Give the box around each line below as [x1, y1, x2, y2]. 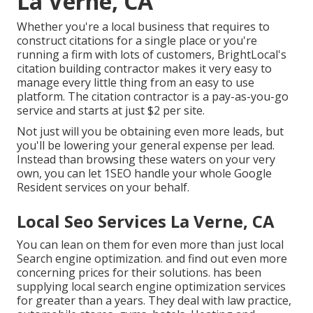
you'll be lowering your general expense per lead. [17, 138, 275, 154]
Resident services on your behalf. [17, 180, 189, 196]
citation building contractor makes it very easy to [17, 61, 272, 77]
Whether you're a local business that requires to [17, 19, 270, 35]
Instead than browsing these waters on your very [17, 152, 275, 168]
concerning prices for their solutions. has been [17, 265, 261, 281]
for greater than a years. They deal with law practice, [17, 293, 291, 309]
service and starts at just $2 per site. [17, 103, 205, 119]
